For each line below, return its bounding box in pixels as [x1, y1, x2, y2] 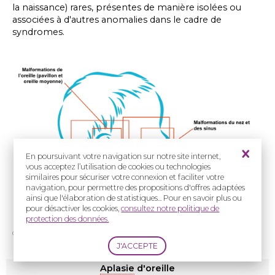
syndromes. [12, 26, 64, 37]
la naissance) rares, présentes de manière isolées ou [12, 1, 241, 13]
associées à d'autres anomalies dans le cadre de [12, 14, 222, 25]
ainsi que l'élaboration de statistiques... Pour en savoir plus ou [26, 193, 242, 203]
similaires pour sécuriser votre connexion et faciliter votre [26, 172, 225, 182]
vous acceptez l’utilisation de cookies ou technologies [26, 162, 211, 172]
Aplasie [100, 262, 134, 274]
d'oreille [134, 262, 175, 274]
